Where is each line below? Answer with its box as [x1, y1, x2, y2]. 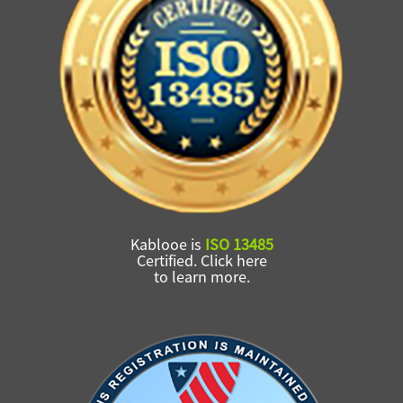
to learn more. [153, 266, 250, 287]
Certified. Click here [136, 250, 267, 271]
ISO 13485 [204, 234, 273, 255]
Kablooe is [130, 234, 205, 255]
